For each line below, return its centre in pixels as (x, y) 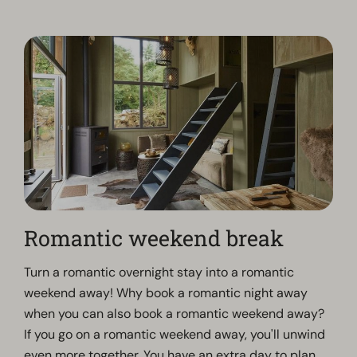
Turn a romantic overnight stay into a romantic (159, 272)
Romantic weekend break (154, 237)
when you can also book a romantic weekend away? (175, 313)
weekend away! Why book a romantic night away (166, 292)
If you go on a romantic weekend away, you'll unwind (175, 334)
